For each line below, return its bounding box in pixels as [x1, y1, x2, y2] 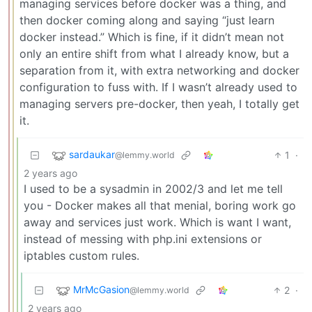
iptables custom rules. [24, 248, 139, 263]
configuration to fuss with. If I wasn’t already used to [19, 79, 297, 94]
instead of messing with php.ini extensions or [24, 231, 262, 246]
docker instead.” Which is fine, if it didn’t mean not [19, 29, 284, 44]
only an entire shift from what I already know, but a [19, 46, 289, 61]
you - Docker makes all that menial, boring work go [24, 198, 296, 212]
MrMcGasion [73, 283, 130, 296]
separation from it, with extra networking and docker [19, 63, 299, 77]
